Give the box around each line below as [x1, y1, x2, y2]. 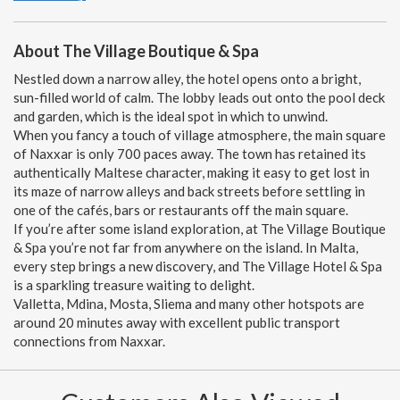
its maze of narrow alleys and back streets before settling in [13, 182, 365, 199]
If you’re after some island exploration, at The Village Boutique [13, 220, 386, 237]
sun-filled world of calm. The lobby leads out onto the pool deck [13, 88, 385, 105]
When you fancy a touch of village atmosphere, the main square [13, 126, 386, 143]
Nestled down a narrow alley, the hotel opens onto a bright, [13, 70, 361, 87]
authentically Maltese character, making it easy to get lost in [13, 163, 370, 180]
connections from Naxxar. [13, 332, 165, 349]
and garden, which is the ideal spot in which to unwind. [13, 107, 328, 124]
